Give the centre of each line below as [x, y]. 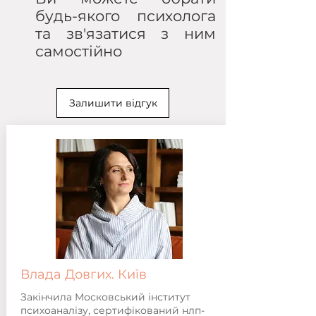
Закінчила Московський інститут [105, 297]
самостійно [79, 51]
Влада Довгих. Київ [83, 274]
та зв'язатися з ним [126, 34]
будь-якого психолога [126, 16]
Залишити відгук [113, 103]
